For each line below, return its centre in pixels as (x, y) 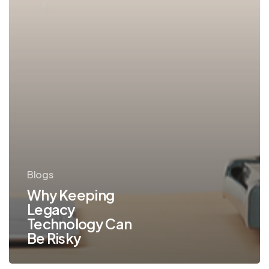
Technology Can (79, 223)
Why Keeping (71, 195)
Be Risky (54, 238)
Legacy (51, 209)
